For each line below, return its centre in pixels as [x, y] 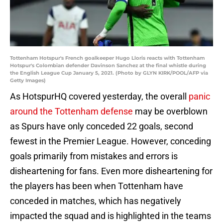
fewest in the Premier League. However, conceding [111, 141]
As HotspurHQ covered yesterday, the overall [99, 97]
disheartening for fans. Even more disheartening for [111, 171]
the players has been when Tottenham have [97, 186]
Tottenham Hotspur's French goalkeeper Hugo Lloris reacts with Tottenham [107, 58]
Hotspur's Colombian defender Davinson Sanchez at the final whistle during [108, 66]
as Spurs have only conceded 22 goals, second [102, 126]
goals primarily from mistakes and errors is [94, 156]
